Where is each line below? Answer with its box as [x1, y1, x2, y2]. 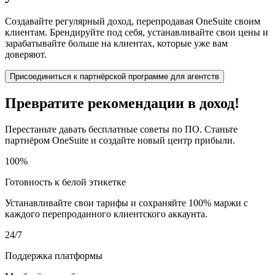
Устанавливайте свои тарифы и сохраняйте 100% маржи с [5, 197, 248, 208]
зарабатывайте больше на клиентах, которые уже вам [5, 37, 228, 48]
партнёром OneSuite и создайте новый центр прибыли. [5, 134, 235, 145]
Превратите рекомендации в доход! [5, 95, 239, 111]
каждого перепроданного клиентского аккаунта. [5, 208, 207, 219]
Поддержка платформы [5, 250, 103, 261]
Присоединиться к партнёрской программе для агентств [10, 71, 219, 81]
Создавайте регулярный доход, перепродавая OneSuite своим [5, 15, 260, 26]
